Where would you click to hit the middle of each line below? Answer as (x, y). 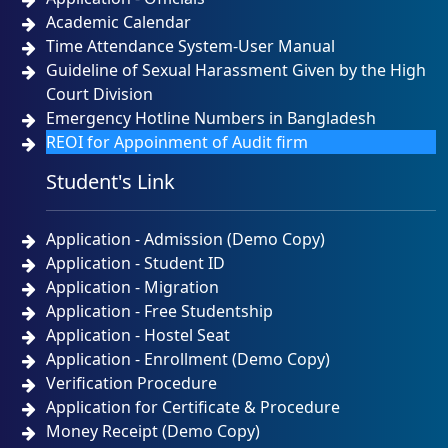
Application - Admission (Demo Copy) (186, 239)
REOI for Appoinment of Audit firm (177, 142)
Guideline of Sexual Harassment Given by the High (236, 70)
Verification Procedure (132, 383)
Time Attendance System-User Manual (191, 46)
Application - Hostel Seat (138, 335)
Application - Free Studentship (160, 311)
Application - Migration (133, 287)
